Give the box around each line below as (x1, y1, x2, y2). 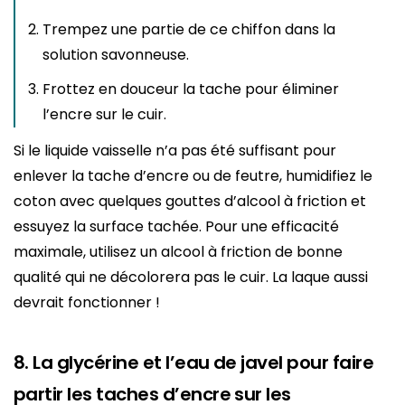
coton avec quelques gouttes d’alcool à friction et (14, 191, 366, 212)
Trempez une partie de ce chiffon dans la (42, 19, 335, 41)
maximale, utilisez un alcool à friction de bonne (14, 241, 343, 263)
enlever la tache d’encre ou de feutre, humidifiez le (14, 165, 372, 187)
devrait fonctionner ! (14, 292, 160, 314)
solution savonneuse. (42, 44, 189, 66)
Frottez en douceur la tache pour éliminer (42, 79, 339, 100)
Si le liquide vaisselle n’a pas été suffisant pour (14, 140, 336, 162)
